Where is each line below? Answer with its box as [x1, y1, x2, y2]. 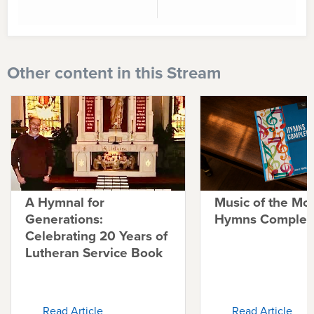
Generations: [25, 208, 103, 229]
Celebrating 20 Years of [25, 225, 168, 246]
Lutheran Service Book [25, 242, 163, 263]
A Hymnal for [25, 191, 104, 212]
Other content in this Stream [7, 60, 221, 86]
